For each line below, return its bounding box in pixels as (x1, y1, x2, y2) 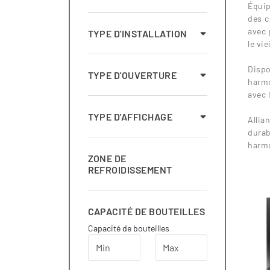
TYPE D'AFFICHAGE (87, 110, 173, 122)
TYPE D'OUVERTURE (87, 69, 177, 81)
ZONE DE (87, 152, 127, 164)
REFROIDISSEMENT (87, 163, 172, 175)
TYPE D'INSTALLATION (87, 27, 187, 39)
